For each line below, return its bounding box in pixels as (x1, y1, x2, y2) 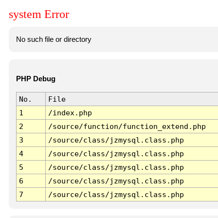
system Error (9, 8, 69, 21)
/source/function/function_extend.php (48, 122, 206, 131)
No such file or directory (16, 35, 91, 43)
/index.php (48, 109, 92, 117)
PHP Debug (16, 75, 55, 83)
